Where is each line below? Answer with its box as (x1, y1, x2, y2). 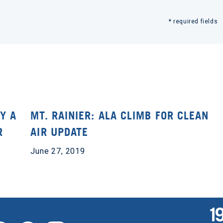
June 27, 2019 (30, 146, 85, 156)
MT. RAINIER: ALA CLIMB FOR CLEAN (30, 109, 209, 122)
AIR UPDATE (30, 125, 89, 138)
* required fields (168, 18, 218, 25)
